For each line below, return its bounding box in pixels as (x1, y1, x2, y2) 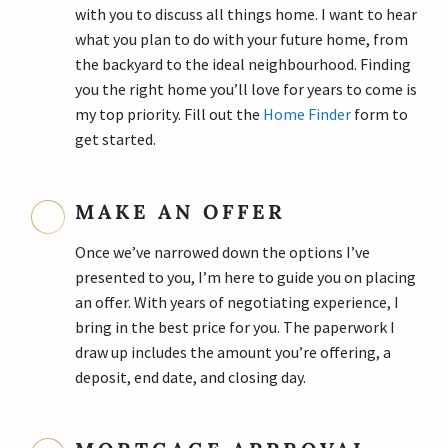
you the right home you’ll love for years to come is (74, 78, 417, 99)
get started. (74, 128, 156, 149)
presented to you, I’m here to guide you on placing (74, 266, 416, 287)
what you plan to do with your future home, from (74, 28, 408, 49)
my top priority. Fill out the (74, 103, 263, 124)
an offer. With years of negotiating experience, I (74, 291, 399, 312)
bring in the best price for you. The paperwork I (74, 316, 395, 337)
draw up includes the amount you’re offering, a (74, 341, 391, 362)
